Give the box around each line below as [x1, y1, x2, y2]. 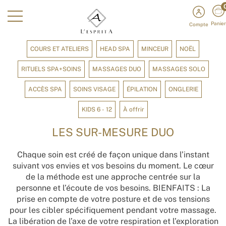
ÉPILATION [126, 86, 157, 93]
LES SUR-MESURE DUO [52, 126, 174, 139]
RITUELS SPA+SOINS [21, 66, 81, 73]
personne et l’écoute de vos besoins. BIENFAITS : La [16, 183, 210, 193]
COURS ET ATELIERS [30, 45, 89, 52]
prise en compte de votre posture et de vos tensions [16, 194, 210, 204]
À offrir [123, 106, 144, 113]
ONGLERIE [168, 86, 198, 93]
